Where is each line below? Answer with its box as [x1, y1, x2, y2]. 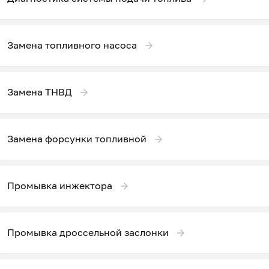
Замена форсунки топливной [7, 133, 147, 145]
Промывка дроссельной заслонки [7, 226, 169, 239]
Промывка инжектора [7, 180, 112, 192]
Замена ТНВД [7, 86, 72, 98]
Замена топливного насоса [7, 39, 137, 52]
